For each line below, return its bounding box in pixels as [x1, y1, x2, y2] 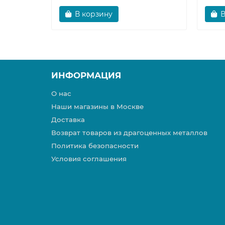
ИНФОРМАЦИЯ [51, 70, 121, 81]
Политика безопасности [51, 142, 139, 150]
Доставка [51, 116, 85, 124]
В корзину [75, 10, 113, 19]
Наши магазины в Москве [51, 102, 144, 111]
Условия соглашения [51, 155, 127, 163]
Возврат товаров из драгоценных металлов [51, 129, 207, 137]
